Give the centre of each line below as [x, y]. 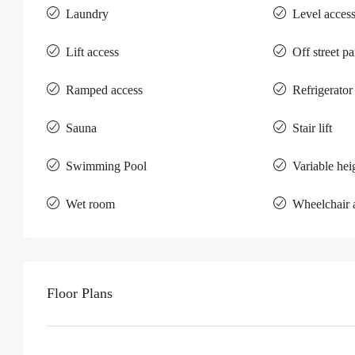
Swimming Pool [106, 166]
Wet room [90, 204]
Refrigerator [322, 90]
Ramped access [104, 90]
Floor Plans [80, 293]
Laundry [87, 14]
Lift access [92, 52]
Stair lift [312, 128]
